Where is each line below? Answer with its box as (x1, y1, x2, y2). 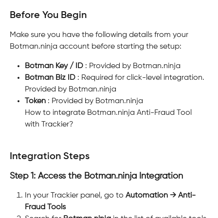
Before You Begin (10, 10, 87, 20)
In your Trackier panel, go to (25, 191, 126, 200)
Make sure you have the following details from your (10, 31, 190, 39)
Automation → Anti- (126, 191, 196, 200)
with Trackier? (25, 121, 73, 129)
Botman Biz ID (25, 74, 75, 82)
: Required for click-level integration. (75, 74, 206, 82)
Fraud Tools (25, 203, 66, 211)
